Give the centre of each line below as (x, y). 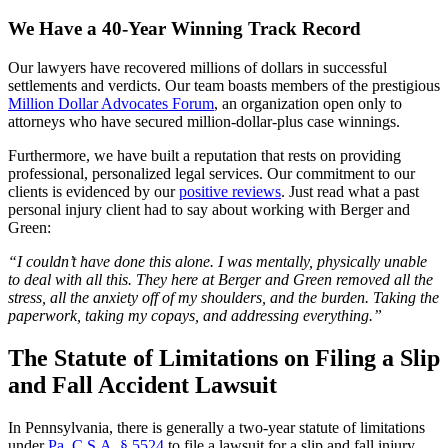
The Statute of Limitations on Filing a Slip (224, 358)
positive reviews (230, 192)
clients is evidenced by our (93, 192)
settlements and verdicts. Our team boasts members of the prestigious (224, 86)
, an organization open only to (308, 104)
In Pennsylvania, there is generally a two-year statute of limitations (216, 427)
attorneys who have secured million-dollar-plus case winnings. (204, 122)
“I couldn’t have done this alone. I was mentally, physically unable (217, 262)
